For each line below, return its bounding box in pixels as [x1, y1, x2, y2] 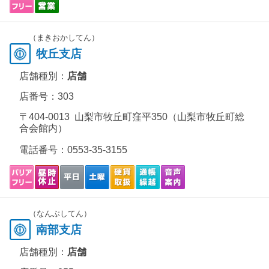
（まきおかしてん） [29, 33, 99, 42]
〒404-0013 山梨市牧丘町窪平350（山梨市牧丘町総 [19, 112, 244, 122]
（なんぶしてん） [29, 209, 91, 218]
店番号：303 [19, 91, 74, 101]
